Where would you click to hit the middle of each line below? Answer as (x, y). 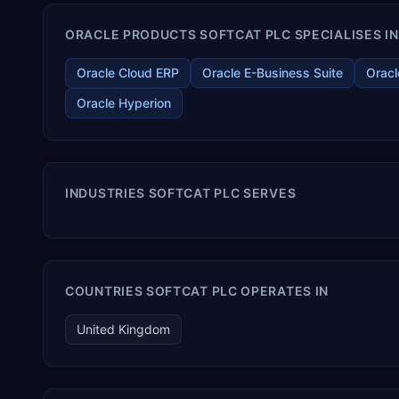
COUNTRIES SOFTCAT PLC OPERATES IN (197, 291)
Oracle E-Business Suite (273, 73)
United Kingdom (123, 329)
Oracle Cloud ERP (128, 73)
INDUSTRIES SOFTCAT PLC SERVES (181, 193)
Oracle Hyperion (124, 103)
